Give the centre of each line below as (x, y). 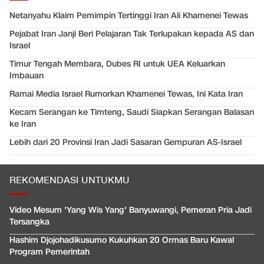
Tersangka (29, 222)
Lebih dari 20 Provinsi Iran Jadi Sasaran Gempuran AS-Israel (126, 143)
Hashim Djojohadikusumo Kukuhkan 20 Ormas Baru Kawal (122, 240)
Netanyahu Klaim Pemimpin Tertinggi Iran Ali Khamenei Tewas (129, 16)
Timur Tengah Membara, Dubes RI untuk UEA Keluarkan (117, 64)
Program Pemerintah (49, 252)
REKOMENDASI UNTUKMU (70, 181)
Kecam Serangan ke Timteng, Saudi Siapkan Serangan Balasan (132, 113)
